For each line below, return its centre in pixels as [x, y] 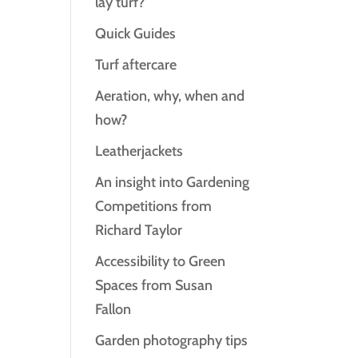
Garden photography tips [172, 340]
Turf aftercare [136, 65]
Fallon [113, 309]
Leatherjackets [139, 151]
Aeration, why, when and [170, 96]
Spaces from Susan [154, 285]
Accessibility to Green [161, 261]
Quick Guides [136, 34]
